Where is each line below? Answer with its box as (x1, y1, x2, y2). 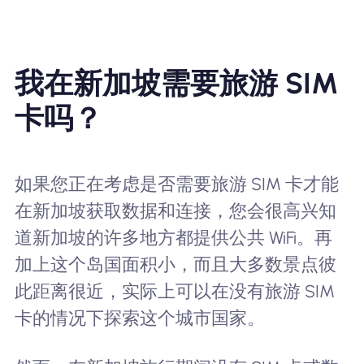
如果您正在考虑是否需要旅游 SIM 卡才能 (14, 173, 339, 194)
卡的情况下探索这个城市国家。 (14, 307, 265, 328)
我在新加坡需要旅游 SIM (14, 65, 339, 101)
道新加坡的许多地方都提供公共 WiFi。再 (14, 227, 332, 248)
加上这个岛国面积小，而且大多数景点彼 (14, 253, 336, 275)
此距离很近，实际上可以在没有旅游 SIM (14, 280, 335, 301)
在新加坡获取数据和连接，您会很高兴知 (14, 200, 336, 221)
